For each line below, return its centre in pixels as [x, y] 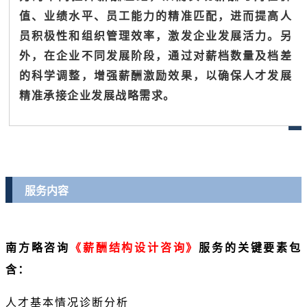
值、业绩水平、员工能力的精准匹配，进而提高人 [156, 16]
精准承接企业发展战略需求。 [97, 96]
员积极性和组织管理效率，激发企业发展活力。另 [156, 36]
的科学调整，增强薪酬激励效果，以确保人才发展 [156, 76]
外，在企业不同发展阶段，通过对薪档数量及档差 [156, 56]
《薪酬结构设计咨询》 [135, 248]
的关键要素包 [263, 248]
